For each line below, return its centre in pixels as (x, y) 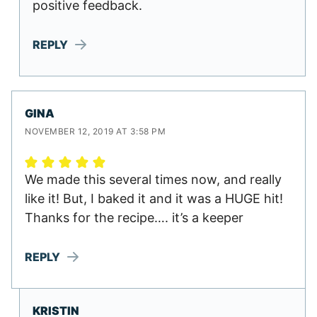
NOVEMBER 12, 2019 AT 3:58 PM (95, 132)
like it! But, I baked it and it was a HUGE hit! (154, 199)
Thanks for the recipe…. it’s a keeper (134, 218)
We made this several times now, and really (153, 180)
